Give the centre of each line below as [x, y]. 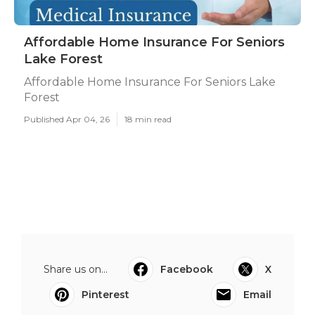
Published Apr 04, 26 [67, 119]
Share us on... [76, 269]
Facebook [186, 269]
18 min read [148, 119]
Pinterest [105, 295]
